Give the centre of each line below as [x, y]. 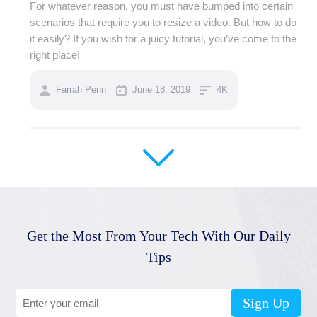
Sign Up [266, 303]
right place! [55, 55]
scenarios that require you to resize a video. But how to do [163, 22]
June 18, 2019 [162, 90]
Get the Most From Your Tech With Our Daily [158, 236]
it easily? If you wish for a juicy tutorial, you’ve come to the [163, 39]
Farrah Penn [81, 90]
